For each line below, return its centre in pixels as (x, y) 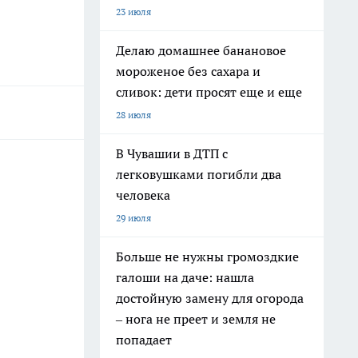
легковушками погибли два (199, 174)
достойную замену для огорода (210, 298)
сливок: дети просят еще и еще (209, 92)
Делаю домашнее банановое (201, 50)
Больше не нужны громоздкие (207, 257)
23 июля (133, 12)
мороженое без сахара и (188, 71)
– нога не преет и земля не (196, 319)
